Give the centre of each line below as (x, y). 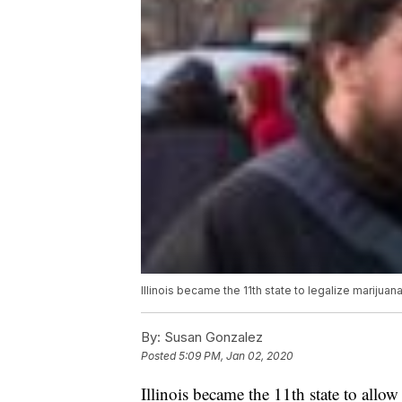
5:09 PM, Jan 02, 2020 (236, 356)
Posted (160, 356)
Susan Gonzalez (212, 337)
